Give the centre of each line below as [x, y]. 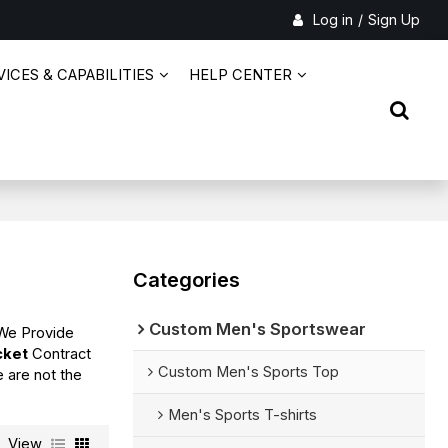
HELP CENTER [241, 75]
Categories [186, 279]
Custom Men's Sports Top [248, 371]
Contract [60, 353]
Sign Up [393, 19]
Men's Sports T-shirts [242, 414]
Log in [332, 19]
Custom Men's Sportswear [257, 328]
